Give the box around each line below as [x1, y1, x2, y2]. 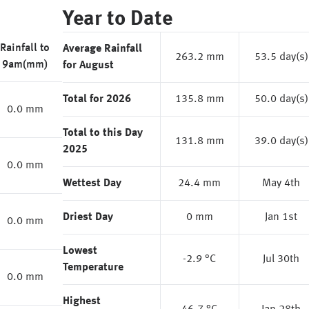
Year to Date [62, 9, 172, 30]
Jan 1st [265, 212, 298, 223]
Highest [62, 296, 101, 307]
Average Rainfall [62, 43, 142, 54]
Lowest [62, 246, 97, 257]
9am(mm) [2, 59, 48, 70]
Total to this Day [62, 128, 143, 139]
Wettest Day [62, 178, 121, 189]
